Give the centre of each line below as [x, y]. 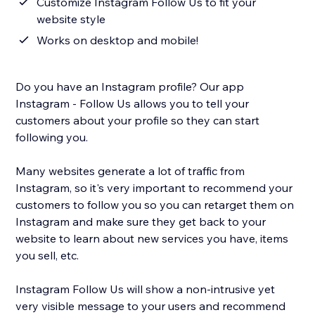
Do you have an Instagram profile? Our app [130, 87]
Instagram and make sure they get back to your [141, 222]
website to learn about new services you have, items [152, 239]
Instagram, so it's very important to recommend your [154, 188]
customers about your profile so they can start [138, 121]
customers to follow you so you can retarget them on [155, 205]
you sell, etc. [47, 256]
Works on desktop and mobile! [118, 40]
